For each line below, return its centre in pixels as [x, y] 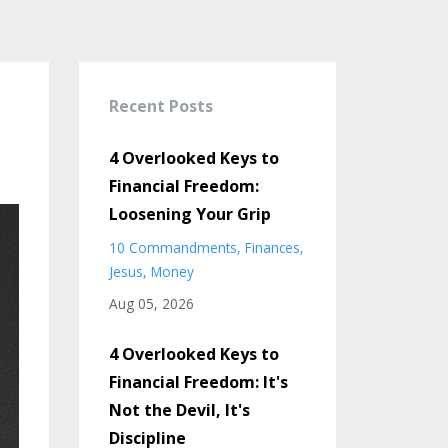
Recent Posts [160, 106]
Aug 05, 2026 [151, 303]
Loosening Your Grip [189, 214]
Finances [272, 247]
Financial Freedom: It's [198, 382]
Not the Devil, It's [179, 410]
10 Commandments [172, 247]
